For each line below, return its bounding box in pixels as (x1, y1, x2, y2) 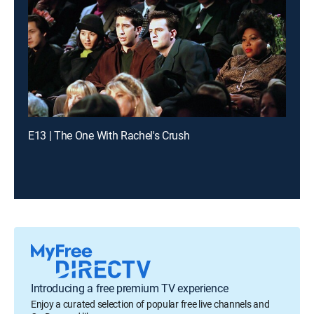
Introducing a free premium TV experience (31, 280, 228, 296)
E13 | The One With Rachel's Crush (28, 128, 190, 143)
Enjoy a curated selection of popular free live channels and (31, 297, 270, 310)
